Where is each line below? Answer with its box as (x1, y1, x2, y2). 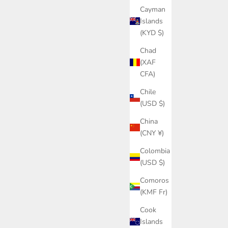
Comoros (140, 176, 169, 186)
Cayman (140, 5, 165, 15)
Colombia (140, 146, 170, 156)
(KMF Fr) (140, 187, 167, 197)
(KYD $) (140, 28, 164, 38)
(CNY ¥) (140, 128, 164, 138)
